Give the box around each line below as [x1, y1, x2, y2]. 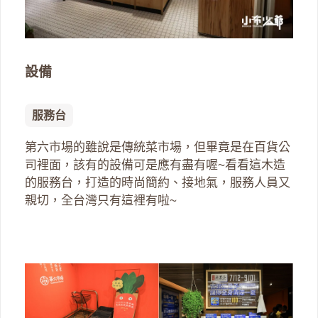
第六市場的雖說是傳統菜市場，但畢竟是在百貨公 [25, 141, 290, 155]
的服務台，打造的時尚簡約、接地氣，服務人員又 [25, 176, 290, 190]
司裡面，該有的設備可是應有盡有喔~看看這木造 [25, 158, 285, 172]
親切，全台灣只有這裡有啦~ [25, 194, 177, 208]
